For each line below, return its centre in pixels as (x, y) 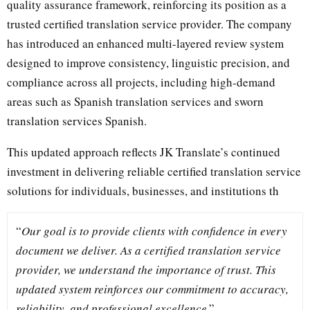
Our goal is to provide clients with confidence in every (154, 230)
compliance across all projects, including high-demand (141, 82)
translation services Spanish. (77, 120)
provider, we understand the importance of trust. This (146, 269)
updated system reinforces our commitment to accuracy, (152, 289)
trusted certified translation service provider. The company (149, 24)
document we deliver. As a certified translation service (148, 250)
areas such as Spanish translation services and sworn (135, 101)
